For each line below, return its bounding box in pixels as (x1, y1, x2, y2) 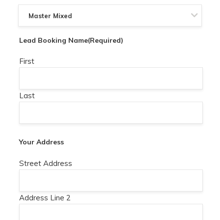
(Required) (88, 35, 124, 45)
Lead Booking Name (19, 35, 88, 45)
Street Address (19, 158, 73, 168)
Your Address (19, 137, 64, 147)
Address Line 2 (19, 192, 71, 202)
